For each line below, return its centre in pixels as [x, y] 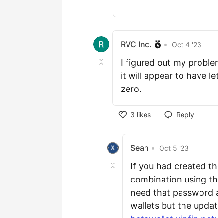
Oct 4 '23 [187, 44]
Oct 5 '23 [174, 148]
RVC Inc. [136, 44]
